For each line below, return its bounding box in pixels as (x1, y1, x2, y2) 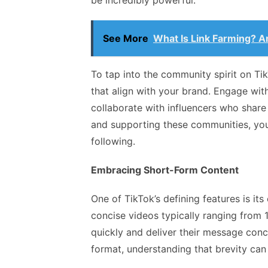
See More (103, 32, 148, 45)
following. (91, 135, 135, 148)
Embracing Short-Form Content (91, 164, 239, 176)
